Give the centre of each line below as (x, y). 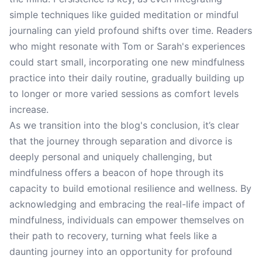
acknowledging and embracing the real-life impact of (127, 204)
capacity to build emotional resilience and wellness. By (130, 188)
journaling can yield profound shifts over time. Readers (131, 30)
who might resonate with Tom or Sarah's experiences (127, 46)
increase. (29, 109)
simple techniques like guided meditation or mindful (124, 15)
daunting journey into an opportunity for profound (121, 251)
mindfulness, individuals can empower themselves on (127, 220)
